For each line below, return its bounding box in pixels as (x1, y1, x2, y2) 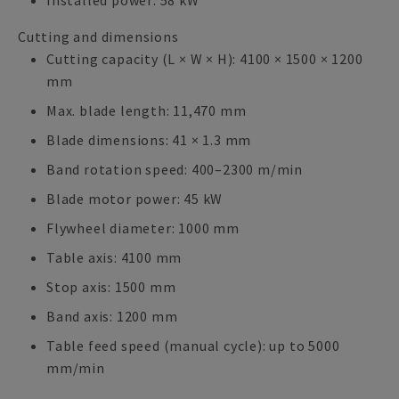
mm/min (46, 359, 105, 377)
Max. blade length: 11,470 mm (46, 102, 247, 119)
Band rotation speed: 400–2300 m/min (46, 160, 303, 178)
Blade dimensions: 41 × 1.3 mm (46, 131, 252, 149)
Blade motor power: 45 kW (46, 190, 224, 208)
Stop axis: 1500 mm (46, 278, 176, 296)
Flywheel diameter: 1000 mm (46, 219, 240, 237)
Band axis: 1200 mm (46, 307, 178, 325)
